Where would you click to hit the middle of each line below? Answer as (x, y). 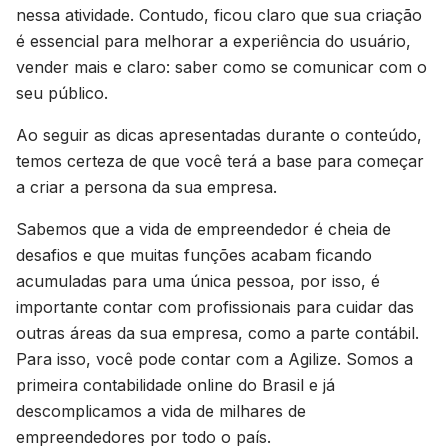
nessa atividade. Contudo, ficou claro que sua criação (219, 15)
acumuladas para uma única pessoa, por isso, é (198, 281)
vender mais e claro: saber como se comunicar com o (221, 67)
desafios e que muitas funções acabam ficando (194, 255)
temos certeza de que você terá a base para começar (220, 161)
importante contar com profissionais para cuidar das (215, 307)
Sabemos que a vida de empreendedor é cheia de (203, 229)
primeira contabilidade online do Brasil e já (175, 385)
